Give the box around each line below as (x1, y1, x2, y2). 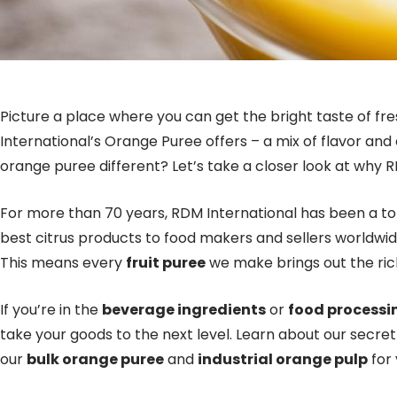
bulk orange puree (27, 349, 164, 370)
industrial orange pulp (198, 349, 368, 370)
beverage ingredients (102, 300, 266, 320)
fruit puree (126, 253, 206, 273)
